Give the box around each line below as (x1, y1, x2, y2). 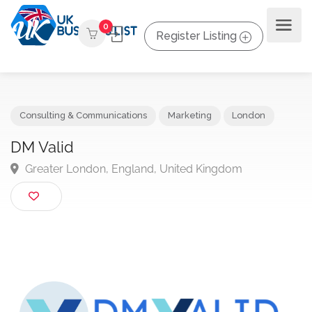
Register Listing (156, 29, 237, 42)
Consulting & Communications (21, 120, 160, 132)
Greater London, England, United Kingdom (24, 175, 263, 191)
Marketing (182, 120, 231, 132)
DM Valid (11, 149, 81, 170)
